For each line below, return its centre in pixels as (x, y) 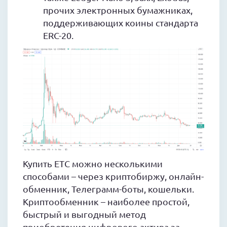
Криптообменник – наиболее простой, (106, 202)
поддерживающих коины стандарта (121, 23)
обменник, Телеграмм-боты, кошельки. (108, 189)
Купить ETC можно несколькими (93, 164)
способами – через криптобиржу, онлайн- (113, 176)
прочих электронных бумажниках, (118, 10)
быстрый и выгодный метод (84, 214)
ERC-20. (58, 35)
